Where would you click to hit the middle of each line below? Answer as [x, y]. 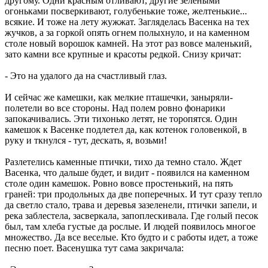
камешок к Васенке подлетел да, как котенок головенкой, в [126, 129]
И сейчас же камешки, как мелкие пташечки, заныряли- [119, 97]
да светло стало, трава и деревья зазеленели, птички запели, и [131, 205]
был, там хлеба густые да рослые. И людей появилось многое [130, 226]
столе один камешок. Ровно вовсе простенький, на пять [119, 183]
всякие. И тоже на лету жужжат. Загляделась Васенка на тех [127, 22]
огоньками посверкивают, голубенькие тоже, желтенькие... [126, 11]
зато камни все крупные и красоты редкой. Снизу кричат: [123, 54]
